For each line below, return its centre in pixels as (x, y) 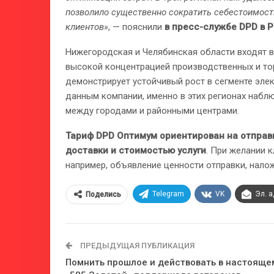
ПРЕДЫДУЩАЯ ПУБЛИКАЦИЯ (136, 245)
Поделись (103, 194)
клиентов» (87, 27)
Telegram (168, 194)
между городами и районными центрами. (152, 110)
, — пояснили (136, 27)
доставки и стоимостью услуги (136, 150)
